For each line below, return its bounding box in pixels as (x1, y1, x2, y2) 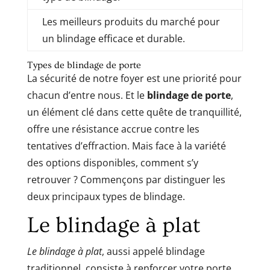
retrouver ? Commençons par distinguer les (27, 172, 225, 186)
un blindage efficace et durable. (42, 31, 185, 45)
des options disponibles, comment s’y (27, 155, 198, 169)
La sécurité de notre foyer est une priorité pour (27, 71, 242, 85)
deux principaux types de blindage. (27, 189, 185, 203)
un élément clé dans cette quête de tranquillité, (27, 105, 242, 119)
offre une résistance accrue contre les (27, 122, 199, 136)
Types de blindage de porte (27, 59, 141, 71)
